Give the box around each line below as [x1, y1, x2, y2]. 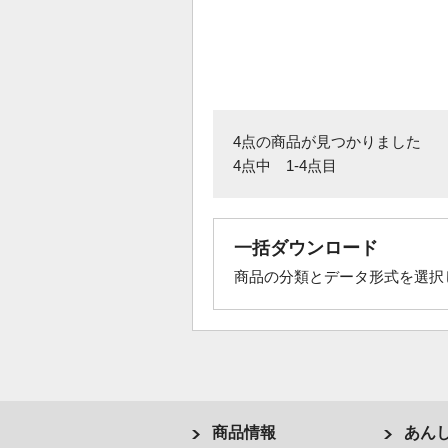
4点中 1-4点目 [233, 157, 337, 174]
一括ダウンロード [234, 238, 378, 258]
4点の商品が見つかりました [233, 133, 421, 150]
